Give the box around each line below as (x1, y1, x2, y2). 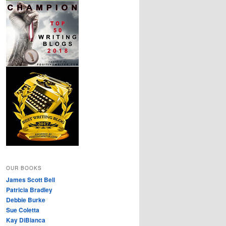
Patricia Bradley (6, 185, 52, 194)
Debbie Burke (6, 195, 45, 204)
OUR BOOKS (6, 164, 42, 172)
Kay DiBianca (6, 215, 45, 224)
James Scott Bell (6, 175, 55, 184)
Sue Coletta (6, 205, 39, 214)
